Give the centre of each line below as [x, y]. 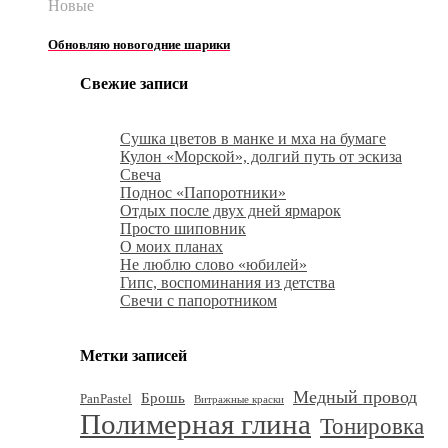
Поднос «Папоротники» [203, 193]
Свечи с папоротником [198, 301]
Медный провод [355, 396]
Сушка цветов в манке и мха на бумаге [253, 139]
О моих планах [171, 247]
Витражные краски [239, 399]
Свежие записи [134, 83]
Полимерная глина [195, 423]
